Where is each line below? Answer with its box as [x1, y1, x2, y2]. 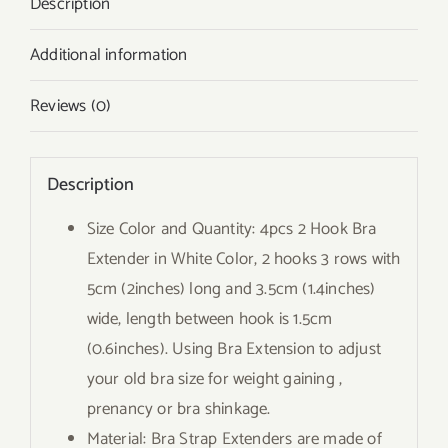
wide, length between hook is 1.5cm [86, 304, 333, 333]
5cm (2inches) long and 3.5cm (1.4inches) [86, 274, 376, 303]
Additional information [30, 41, 188, 69]
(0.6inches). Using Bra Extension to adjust [86, 334, 381, 363]
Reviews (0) [30, 92, 112, 120]
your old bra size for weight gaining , [86, 364, 343, 393]
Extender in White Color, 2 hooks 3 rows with [86, 244, 401, 273]
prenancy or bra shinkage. [86, 394, 271, 423]
